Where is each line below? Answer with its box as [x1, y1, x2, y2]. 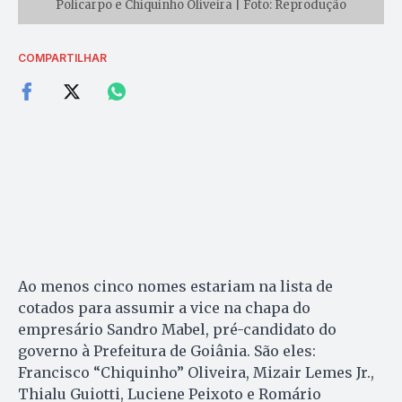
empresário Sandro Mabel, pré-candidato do [18, 319, 336, 338]
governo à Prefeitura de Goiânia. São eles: [18, 341, 316, 360]
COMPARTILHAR [18, 50, 107, 65]
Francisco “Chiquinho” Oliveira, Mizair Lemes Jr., [18, 363, 374, 381]
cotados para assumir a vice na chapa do [18, 298, 310, 317]
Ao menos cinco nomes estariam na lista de [18, 276, 333, 295]
